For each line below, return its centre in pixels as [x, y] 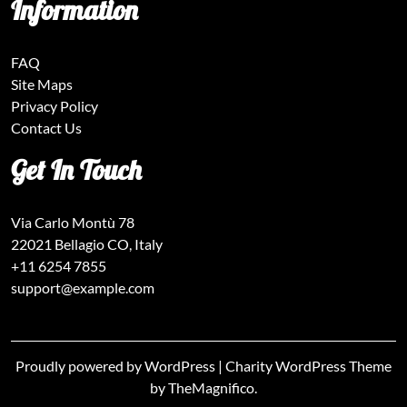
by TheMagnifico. [203, 387]
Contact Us [46, 128]
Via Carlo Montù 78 [73, 222]
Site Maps [42, 84]
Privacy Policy [55, 106]
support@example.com [83, 288]
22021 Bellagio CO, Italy [87, 244]
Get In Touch [76, 170]
